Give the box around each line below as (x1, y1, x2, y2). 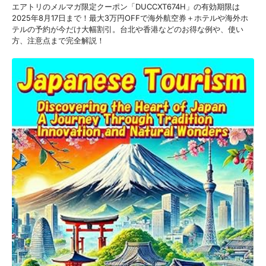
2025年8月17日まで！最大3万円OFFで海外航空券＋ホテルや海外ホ (12, 12, 248, 23)
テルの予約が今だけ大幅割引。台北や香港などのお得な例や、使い (12, 24, 243, 34)
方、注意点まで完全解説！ (12, 35, 104, 45)
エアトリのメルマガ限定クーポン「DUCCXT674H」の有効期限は (12, 1, 240, 11)
